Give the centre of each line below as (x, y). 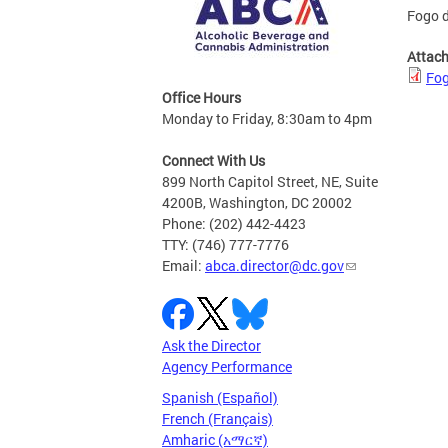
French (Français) (217, 419)
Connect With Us (213, 161)
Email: (183, 266)
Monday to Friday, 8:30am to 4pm (267, 119)
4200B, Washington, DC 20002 (257, 203)
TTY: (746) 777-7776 (225, 245)
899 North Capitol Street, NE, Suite (270, 182)
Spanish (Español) (220, 398)
